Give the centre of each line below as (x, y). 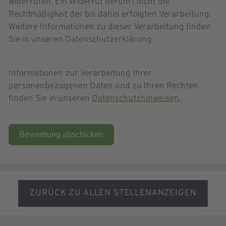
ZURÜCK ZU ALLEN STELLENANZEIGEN (113, 193)
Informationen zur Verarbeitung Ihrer (80, 74)
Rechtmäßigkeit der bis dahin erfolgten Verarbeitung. (110, 15)
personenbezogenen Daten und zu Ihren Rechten (103, 87)
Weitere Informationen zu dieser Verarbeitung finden (110, 27)
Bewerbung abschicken (61, 135)
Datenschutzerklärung (109, 40)
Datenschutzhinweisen (135, 99)
